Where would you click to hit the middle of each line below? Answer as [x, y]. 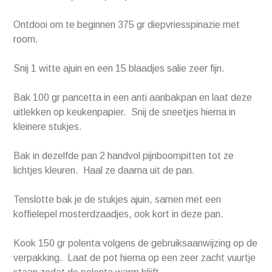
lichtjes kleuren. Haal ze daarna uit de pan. [104, 171]
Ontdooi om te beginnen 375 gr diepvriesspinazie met [127, 25]
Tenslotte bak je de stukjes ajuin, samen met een [117, 200]
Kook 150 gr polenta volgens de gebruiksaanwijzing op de [136, 243]
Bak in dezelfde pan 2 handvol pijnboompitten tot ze [124, 156]
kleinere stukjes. [48, 127]
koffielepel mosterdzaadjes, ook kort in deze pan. [119, 214]
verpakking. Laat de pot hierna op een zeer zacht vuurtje [135, 258]
